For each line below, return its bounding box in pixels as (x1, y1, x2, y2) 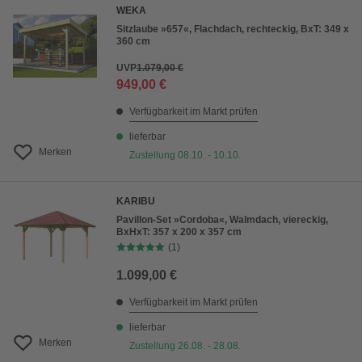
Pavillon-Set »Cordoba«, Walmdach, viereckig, (116, 214, 328, 226)
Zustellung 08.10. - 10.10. (129, 149, 241, 162)
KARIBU (116, 196, 155, 208)
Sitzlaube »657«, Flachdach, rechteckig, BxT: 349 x (116, 23, 349, 36)
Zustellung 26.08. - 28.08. (129, 340, 241, 352)
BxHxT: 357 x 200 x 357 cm (116, 226, 242, 238)
